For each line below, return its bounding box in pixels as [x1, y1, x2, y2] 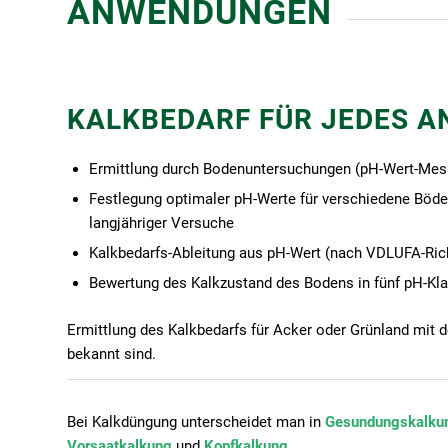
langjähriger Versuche [89, 213, 234, 232]
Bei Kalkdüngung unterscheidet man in [67, 412, 325, 431]
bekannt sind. [67, 344, 156, 363]
